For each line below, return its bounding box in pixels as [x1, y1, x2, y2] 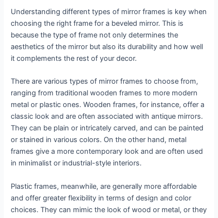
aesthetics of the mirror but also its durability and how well [11, 42, 203, 51]
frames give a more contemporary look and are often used [11, 147, 203, 156]
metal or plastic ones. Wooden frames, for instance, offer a [11, 100, 205, 109]
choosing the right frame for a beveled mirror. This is [11, 18, 184, 28]
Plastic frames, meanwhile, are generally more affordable [11, 182, 197, 191]
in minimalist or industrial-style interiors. [11, 159, 142, 168]
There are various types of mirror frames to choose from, [11, 77, 199, 86]
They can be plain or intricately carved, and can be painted [11, 124, 204, 133]
